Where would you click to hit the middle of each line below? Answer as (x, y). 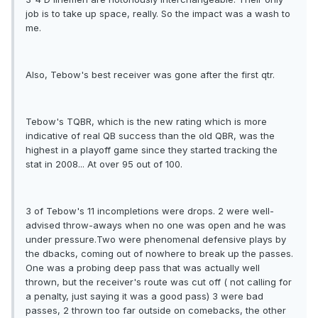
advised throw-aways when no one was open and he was (156, 225)
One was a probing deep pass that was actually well (143, 268)
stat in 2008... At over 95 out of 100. (104, 164)
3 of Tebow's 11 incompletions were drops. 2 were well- (150, 211)
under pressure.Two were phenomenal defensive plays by (156, 240)
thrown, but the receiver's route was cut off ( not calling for (159, 282)
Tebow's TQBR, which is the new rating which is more (146, 122)
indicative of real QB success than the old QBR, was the (150, 136)
